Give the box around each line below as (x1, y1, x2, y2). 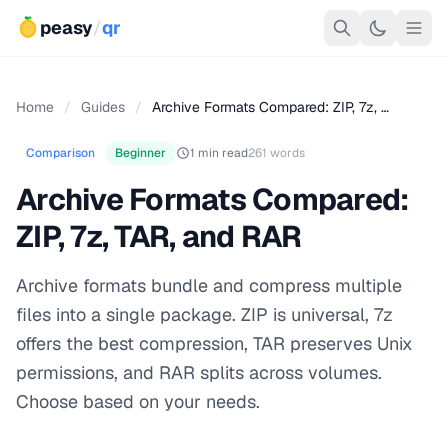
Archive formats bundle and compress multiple (16, 274, 402, 297)
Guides (81, 98, 125, 116)
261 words (248, 145, 305, 161)
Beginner (115, 145, 166, 161)
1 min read (190, 145, 248, 161)
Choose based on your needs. (16, 390, 260, 413)
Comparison (26, 145, 95, 161)
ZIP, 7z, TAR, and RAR (16, 217, 302, 256)
